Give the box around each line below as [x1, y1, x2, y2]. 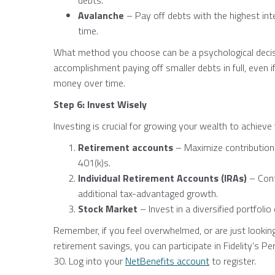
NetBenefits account [125, 254, 209, 268]
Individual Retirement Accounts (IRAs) [78, 171, 247, 185]
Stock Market [78, 201, 140, 216]
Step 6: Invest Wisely [53, 97, 147, 112]
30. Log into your [53, 254, 125, 268]
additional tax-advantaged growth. [78, 186, 218, 201]
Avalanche [78, 8, 124, 23]
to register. [209, 254, 256, 268]
